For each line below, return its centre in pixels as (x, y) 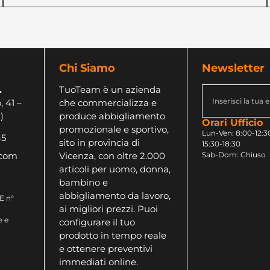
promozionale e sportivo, (114, 129)
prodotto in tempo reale (113, 235)
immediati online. (99, 262)
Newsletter (234, 68)
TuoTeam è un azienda (110, 89)
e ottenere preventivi (106, 248)
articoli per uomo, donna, (115, 169)
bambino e (84, 182)
